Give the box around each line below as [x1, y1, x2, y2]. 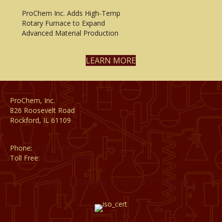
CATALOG [26, 177, 63, 188]
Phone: [10, 143, 34, 153]
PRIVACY [164, 177, 196, 188]
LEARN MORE [85, 55, 136, 66]
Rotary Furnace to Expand [22, 18, 105, 28]
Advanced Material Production [22, 28, 118, 38]
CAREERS [72, 177, 106, 188]
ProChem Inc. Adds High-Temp [22, 8, 120, 18]
